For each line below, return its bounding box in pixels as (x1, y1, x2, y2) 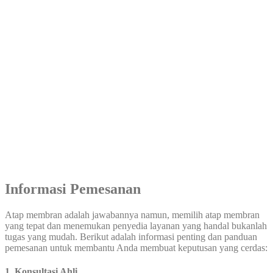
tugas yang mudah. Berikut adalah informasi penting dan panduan (5, 231, 257, 242)
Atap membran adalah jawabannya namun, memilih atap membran (5, 209, 260, 220)
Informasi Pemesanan (5, 180, 141, 197)
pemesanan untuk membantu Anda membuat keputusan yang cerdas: (5, 242, 268, 253)
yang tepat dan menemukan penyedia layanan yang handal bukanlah (5, 220, 267, 231)
